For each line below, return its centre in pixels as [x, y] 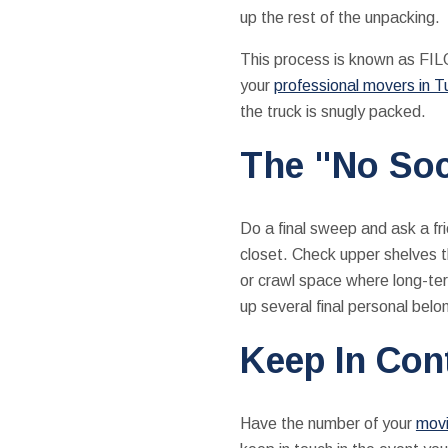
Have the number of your [327, 423]
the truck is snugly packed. [332, 111]
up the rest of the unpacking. [339, 17]
